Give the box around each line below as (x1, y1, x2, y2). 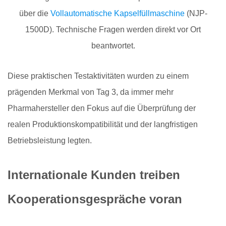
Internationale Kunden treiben (8, 168, 180, 182)
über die (19, 9, 50, 18)
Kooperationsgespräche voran (8, 192, 182, 206)
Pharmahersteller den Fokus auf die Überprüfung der (8, 104, 196, 113)
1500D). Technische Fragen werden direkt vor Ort (25, 25, 201, 34)
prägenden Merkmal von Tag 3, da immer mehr (8, 88, 174, 97)
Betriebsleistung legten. (8, 136, 92, 145)
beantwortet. (91, 41, 135, 50)
